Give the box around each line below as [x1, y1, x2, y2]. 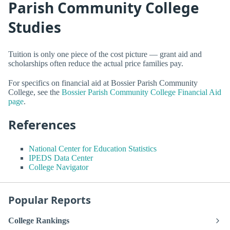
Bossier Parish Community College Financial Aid [62, 87, 221, 97]
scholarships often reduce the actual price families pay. [8, 59, 183, 68]
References [8, 116, 76, 133]
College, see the [8, 87, 62, 97]
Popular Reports [8, 193, 91, 207]
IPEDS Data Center [29, 154, 93, 163]
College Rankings [8, 216, 69, 225]
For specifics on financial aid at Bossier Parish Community [8, 78, 198, 87]
